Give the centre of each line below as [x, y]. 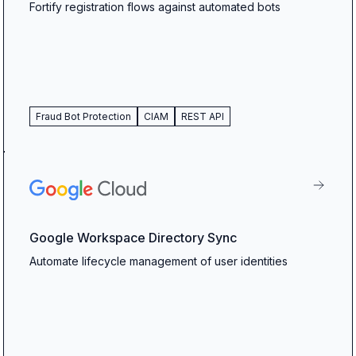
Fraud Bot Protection [83, 116]
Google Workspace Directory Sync [133, 238]
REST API [203, 116]
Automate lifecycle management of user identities [159, 261]
